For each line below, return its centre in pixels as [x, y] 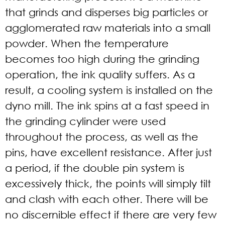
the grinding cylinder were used [85, 121]
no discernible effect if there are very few [111, 214]
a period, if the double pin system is [95, 168]
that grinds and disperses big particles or [106, 12]
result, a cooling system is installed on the [109, 90]
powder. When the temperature [87, 43]
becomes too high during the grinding [102, 59]
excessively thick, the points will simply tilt [108, 183]
